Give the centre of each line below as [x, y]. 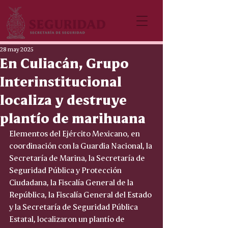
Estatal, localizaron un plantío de [68, 218]
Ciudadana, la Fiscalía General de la [72, 181]
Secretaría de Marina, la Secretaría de [78, 157]
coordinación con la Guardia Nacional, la [81, 145]
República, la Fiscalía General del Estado [81, 194]
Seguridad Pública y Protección [66, 169]
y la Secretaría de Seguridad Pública [74, 206]
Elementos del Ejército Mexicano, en [75, 133]
